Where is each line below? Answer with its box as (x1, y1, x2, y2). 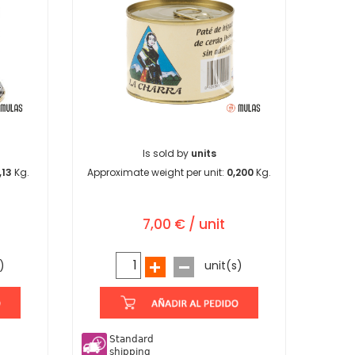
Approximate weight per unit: (87, 166, 227, 180)
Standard (109, 334, 154, 345)
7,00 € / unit (143, 215, 225, 235)
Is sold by (142, 147, 191, 161)
